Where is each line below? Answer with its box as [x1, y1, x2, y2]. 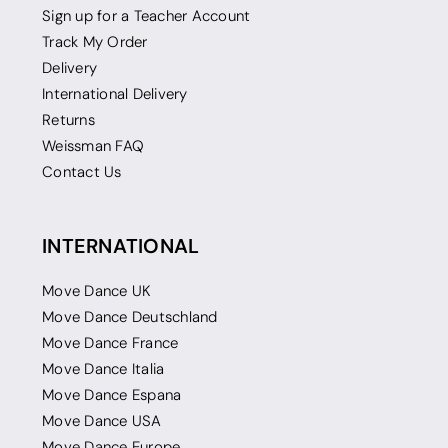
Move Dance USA [42, 412, 162, 431]
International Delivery [42, 85, 188, 104]
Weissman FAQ [42, 137, 144, 156]
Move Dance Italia [42, 360, 165, 379]
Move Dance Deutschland [42, 308, 218, 327]
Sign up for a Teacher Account [42, 7, 251, 26]
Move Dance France [42, 334, 179, 353]
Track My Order [42, 33, 148, 52]
